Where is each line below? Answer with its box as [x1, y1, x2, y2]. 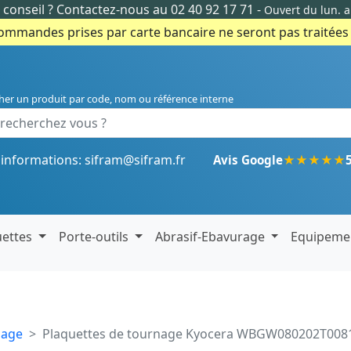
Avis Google [213, 152, 283, 168]
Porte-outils [59, 228, 132, 245]
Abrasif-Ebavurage [154, 228, 268, 245]
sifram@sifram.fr [85, 151, 186, 168]
